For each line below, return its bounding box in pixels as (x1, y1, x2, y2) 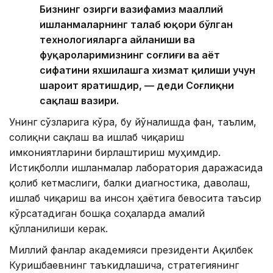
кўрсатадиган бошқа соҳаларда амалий (9, 207, 205, 219)
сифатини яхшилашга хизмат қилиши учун (40, 63, 255, 76)
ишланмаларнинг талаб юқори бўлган (40, 18, 233, 30)
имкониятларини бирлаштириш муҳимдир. (9, 146, 221, 158)
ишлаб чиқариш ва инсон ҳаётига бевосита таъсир (9, 191, 261, 204)
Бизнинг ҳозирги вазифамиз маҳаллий (40, 2, 223, 15)
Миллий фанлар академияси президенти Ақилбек (9, 243, 253, 256)
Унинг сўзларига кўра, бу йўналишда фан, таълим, (9, 115, 257, 128)
